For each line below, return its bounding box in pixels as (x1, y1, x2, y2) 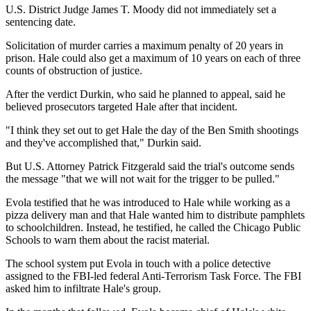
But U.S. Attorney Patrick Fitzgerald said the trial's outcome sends (6, 160, 294, 173)
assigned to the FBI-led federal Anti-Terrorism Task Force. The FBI (6, 270, 301, 283)
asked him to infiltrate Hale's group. (6, 283, 161, 295)
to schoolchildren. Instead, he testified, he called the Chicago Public (6, 221, 301, 234)
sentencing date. (6, 16, 76, 28)
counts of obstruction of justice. (6, 65, 142, 77)
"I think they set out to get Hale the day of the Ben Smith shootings (6, 124, 299, 137)
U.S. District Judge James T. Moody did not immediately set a (6, 3, 276, 16)
